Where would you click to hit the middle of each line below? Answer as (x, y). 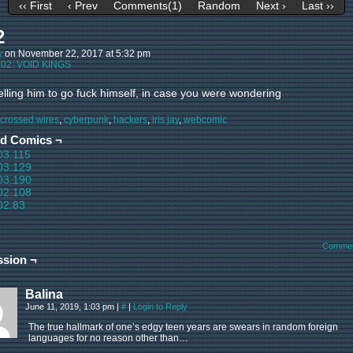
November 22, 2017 (61, 54)
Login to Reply (160, 307)
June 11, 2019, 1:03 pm (71, 307)
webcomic (205, 120)
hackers (130, 120)
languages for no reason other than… (108, 338)
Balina (44, 294)
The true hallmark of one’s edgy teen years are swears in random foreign (183, 327)
